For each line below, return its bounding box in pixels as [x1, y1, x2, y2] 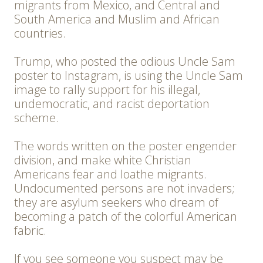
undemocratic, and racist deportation [14, 96, 210, 112]
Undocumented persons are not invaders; [14, 180, 235, 197]
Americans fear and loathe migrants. [14, 166, 207, 183]
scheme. [14, 110, 59, 126]
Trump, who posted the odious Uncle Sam [14, 53, 235, 70]
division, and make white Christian [14, 152, 191, 168]
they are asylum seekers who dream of [14, 194, 218, 211]
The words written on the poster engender [14, 138, 237, 154]
